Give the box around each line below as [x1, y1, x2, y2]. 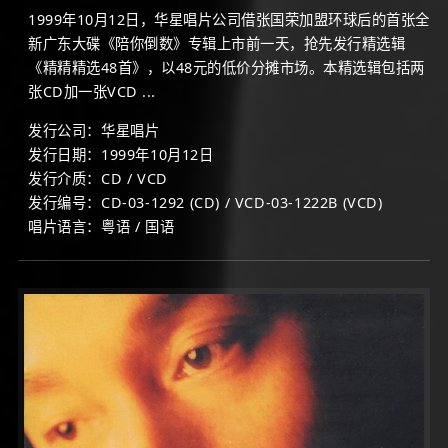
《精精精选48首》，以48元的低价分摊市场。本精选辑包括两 [28, 58, 425, 78]
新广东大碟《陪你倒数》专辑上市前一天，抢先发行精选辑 [28, 34, 405, 54]
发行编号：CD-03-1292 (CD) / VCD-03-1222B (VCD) [28, 193, 383, 213]
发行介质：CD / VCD [28, 169, 168, 189]
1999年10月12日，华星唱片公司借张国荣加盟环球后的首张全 [28, 10, 430, 30]
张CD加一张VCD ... [28, 82, 156, 102]
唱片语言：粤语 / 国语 [28, 217, 175, 237]
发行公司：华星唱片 [28, 121, 160, 141]
